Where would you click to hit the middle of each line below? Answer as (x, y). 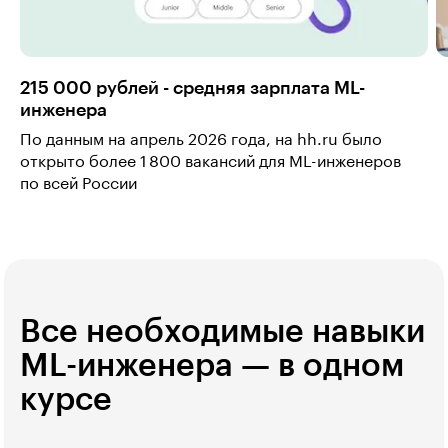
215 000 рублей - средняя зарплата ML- (192, 88)
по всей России (78, 184)
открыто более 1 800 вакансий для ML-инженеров (210, 162)
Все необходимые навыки (222, 332)
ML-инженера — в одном (212, 366)
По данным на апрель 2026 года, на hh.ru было (201, 140)
